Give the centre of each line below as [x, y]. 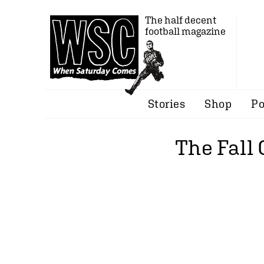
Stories [166, 104]
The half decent [181, 20]
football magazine [185, 31]
